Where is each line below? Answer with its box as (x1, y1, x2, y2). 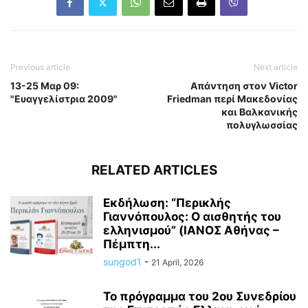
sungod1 (103, 256, 142, 268)
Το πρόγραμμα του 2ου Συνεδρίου (103, 289, 296, 304)
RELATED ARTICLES (91, 162, 217, 179)
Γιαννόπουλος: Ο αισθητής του (103, 210, 281, 224)
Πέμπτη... (103, 237, 160, 252)
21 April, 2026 (151, 257, 203, 268)
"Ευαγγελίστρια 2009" (10, 93, 118, 105)
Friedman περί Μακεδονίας (167, 93, 298, 105)
